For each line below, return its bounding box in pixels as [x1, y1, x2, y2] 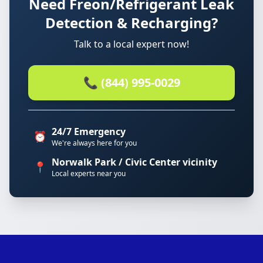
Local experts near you [52, 168, 126, 178]
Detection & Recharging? [45, 13, 218, 32]
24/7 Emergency [52, 125, 126, 138]
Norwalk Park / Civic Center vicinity [52, 156, 217, 168]
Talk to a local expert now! [74, 38, 189, 50]
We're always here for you [52, 138, 137, 148]
